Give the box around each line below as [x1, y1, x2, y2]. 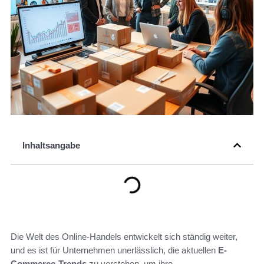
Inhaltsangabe [22, 140, 80, 151]
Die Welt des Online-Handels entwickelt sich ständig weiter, [11, 232, 237, 242]
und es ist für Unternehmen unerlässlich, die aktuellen [11, 245, 218, 256]
